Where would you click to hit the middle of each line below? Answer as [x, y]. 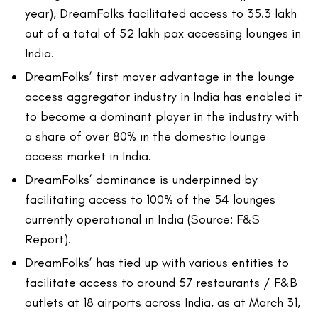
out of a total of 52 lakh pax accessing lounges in [163, 34]
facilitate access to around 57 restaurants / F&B [161, 283]
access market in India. [88, 157]
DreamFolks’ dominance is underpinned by [141, 180]
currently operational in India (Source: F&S [142, 220]
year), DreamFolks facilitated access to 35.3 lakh [161, 14]
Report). [48, 240]
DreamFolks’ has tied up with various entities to [157, 263]
